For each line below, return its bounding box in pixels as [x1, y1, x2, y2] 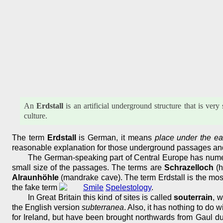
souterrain [174, 193, 213, 202]
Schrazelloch [164, 163, 214, 172]
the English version [12, 203, 82, 212]
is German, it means [76, 133, 155, 142]
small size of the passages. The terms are [12, 163, 164, 172]
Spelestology [106, 183, 151, 192]
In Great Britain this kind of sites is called [28, 193, 174, 202]
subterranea [82, 203, 124, 212]
